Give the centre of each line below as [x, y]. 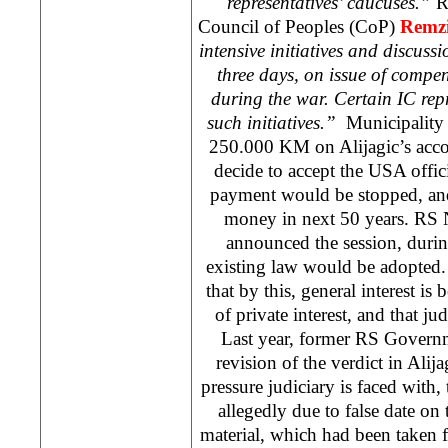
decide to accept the [291, 170]
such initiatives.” [271, 122]
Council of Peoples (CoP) [299, 26]
